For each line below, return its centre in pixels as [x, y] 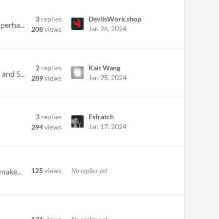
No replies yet [89, 170]
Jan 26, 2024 [108, 29]
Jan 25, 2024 [108, 77]
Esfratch [101, 117]
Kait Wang [104, 68]
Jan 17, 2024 [108, 126]
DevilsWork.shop [115, 19]
